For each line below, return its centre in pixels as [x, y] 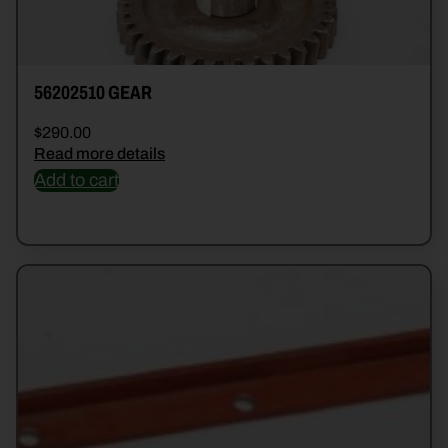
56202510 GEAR [93, 93]
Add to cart [76, 180]
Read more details [99, 154]
